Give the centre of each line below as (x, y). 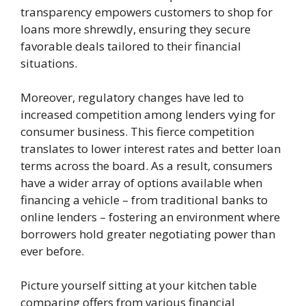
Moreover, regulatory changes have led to (132, 97)
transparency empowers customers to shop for (147, 12)
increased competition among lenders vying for (148, 114)
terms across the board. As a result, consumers (147, 165)
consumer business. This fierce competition (137, 131)
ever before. (52, 251)
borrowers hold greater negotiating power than (148, 234)
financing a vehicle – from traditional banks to (144, 199)
